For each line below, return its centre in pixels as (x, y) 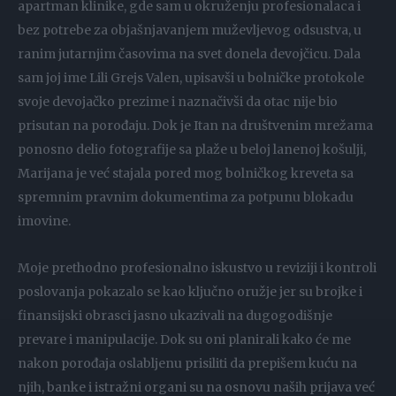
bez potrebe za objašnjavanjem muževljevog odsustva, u (190, 30)
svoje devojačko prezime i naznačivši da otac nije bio (178, 101)
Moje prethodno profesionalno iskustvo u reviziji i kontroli (197, 267)
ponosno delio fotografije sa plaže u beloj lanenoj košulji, (192, 149)
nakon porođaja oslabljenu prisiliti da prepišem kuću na (187, 363)
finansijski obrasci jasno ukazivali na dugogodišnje (175, 315)
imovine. (44, 221)
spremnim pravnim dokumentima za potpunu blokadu (186, 197)
